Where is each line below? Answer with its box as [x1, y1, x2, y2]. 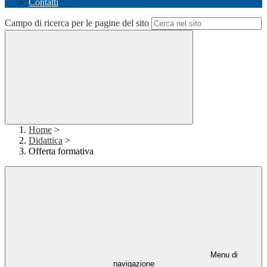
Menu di [208, 250, 238, 260]
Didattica [29, 135, 63, 146]
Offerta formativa [29, 146, 94, 157]
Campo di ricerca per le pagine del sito [5, 18, 149, 29]
